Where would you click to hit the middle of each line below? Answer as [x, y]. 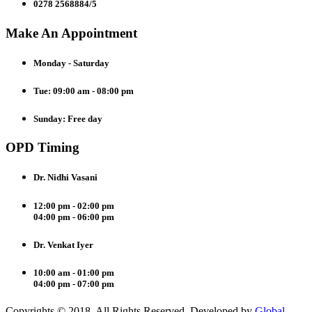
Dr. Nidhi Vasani [65, 178]
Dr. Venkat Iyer [63, 244]
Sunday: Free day [68, 119]
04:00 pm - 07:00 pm [74, 283]
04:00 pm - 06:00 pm [74, 217]
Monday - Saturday [71, 63]
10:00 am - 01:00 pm [74, 272]
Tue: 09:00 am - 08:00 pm [84, 91]
